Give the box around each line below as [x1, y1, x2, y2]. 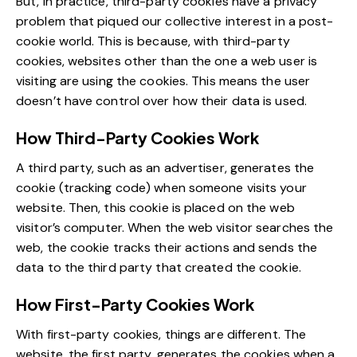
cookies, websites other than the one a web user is [16, 53, 318, 70]
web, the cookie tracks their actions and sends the [16, 239, 318, 257]
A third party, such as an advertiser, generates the [16, 159, 315, 177]
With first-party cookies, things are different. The [16, 326, 307, 343]
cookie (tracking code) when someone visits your [16, 179, 307, 197]
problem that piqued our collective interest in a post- [16, 13, 334, 30]
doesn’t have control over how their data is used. [16, 92, 307, 110]
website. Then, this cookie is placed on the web [16, 199, 295, 217]
